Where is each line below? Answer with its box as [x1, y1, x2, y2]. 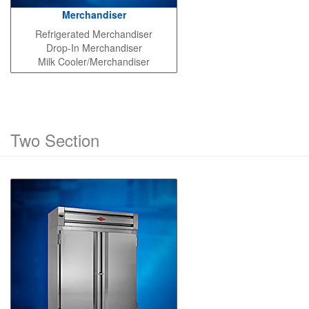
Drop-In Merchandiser [46, 41, 142, 55]
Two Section [10, 128, 99, 152]
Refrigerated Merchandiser [35, 27, 152, 41]
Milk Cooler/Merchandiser [38, 54, 150, 69]
